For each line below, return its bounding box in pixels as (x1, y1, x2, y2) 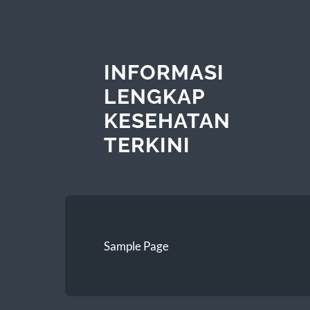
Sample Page (103, 238, 169, 253)
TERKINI (103, 132, 190, 157)
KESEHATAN (103, 108, 230, 133)
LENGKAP (103, 84, 205, 109)
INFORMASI (103, 60, 224, 84)
